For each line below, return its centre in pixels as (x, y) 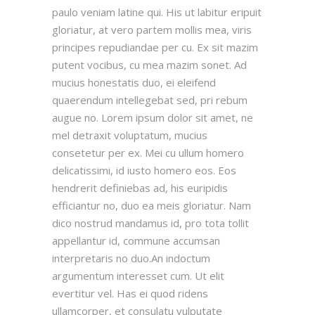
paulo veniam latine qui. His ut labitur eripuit (157, 12)
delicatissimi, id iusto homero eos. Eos (144, 171)
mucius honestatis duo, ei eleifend (134, 83)
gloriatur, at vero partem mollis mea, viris (152, 30)
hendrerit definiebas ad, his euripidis (140, 188)
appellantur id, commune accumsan (136, 241)
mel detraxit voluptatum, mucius (130, 135)
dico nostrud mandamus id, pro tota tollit (150, 223)
